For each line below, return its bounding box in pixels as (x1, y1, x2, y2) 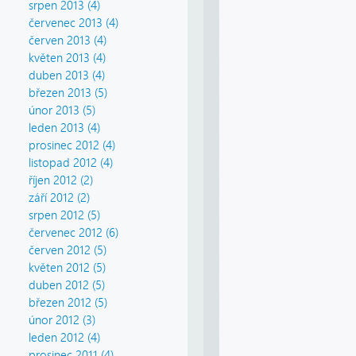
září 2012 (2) (29, 191, 90, 206)
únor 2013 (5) (29, 103, 95, 118)
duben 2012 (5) (29, 278, 105, 293)
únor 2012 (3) (29, 313, 95, 328)
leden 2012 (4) (29, 331, 100, 346)
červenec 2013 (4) (29, 16, 118, 31)
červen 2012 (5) (29, 243, 106, 258)
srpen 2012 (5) (29, 208, 100, 223)
